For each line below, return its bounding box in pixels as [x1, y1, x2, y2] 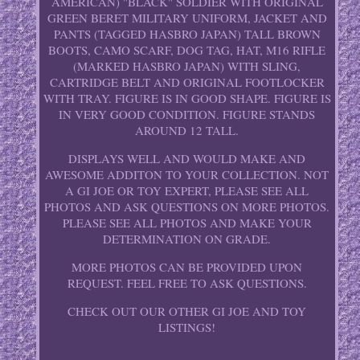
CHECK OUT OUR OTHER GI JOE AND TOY [67, 303, 307, 320]
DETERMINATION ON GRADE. [103, 231, 272, 247]
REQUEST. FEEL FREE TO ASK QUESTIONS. [67, 275, 307, 292]
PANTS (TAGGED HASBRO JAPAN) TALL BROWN [53, 26, 321, 43]
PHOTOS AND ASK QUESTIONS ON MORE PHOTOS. [44, 198, 330, 215]
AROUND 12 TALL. [135, 122, 239, 139]
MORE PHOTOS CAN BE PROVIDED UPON [72, 259, 303, 276]
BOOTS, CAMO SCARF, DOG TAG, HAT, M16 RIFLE [48, 42, 326, 59]
